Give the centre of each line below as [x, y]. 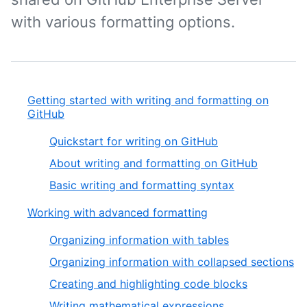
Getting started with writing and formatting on [148, 100]
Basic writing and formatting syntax [142, 185]
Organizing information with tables [139, 240]
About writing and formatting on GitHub [153, 163]
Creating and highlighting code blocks [148, 284]
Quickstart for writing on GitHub [134, 141]
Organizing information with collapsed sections [172, 262]
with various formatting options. [123, 22]
